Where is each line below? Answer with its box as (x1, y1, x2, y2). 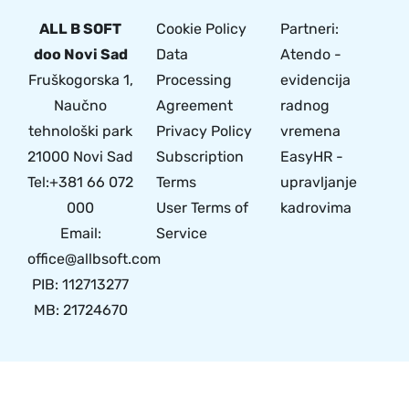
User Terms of (156, 199, 248, 217)
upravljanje (280, 173, 357, 192)
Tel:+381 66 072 (27, 173, 133, 192)
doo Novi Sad (33, 46, 128, 64)
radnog (280, 97, 330, 115)
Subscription (156, 148, 244, 166)
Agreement (156, 97, 233, 115)
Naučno (54, 97, 107, 115)
